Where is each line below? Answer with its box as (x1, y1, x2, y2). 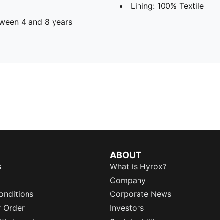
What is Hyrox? (110, 162, 166, 171)
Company (110, 175, 146, 185)
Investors (110, 203, 144, 213)
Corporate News (110, 189, 171, 199)
